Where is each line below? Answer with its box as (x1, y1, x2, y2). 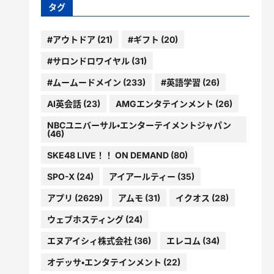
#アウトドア (46, 34, 95, 45)
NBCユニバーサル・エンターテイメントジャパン (46, 119, 231, 130)
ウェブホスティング (46, 213, 124, 224)
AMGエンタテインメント (115, 98, 213, 109)
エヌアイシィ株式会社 (46, 235, 132, 246)
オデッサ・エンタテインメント (46, 256, 161, 267)
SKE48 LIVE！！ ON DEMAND (46, 149, 169, 160)
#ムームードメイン (46, 76, 121, 87)
